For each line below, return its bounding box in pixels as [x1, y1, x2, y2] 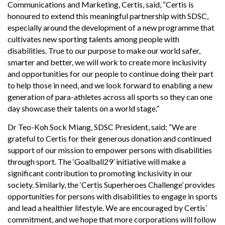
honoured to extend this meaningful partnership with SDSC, [8, 11, 208, 21]
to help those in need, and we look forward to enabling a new [8, 80, 212, 90]
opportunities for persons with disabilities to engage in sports [8, 191, 217, 201]
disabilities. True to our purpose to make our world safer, [8, 45, 200, 55]
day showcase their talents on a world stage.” [8, 103, 161, 113]
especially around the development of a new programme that [8, 22, 214, 32]
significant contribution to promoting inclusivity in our [8, 168, 192, 178]
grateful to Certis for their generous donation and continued [8, 134, 211, 144]
